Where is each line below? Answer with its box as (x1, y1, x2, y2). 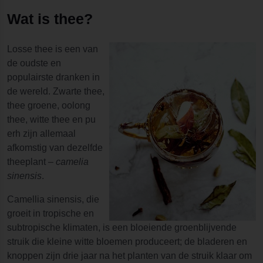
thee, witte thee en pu (7, 114, 96, 124)
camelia (56, 156, 89, 167)
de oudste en (7, 58, 61, 68)
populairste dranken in (7, 72, 100, 82)
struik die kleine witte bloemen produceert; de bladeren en (7, 236, 247, 247)
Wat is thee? (7, 10, 93, 27)
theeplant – (7, 156, 56, 167)
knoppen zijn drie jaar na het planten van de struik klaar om (7, 250, 252, 261)
